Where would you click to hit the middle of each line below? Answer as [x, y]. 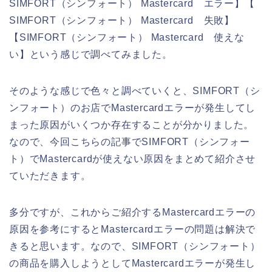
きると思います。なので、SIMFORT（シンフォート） [135, 246]
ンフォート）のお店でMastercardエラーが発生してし [133, 108]
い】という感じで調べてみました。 [91, 55]
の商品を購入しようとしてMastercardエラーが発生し [133, 263]
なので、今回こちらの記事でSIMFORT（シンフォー [130, 142]
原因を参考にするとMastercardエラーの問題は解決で [133, 229]
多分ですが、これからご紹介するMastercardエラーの [133, 212]
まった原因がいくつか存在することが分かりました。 [132, 125]
